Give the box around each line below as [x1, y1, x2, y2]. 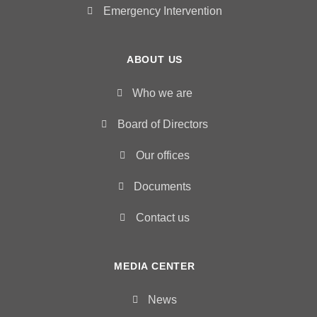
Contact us [135, 211, 190, 224]
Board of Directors [117, 117, 208, 130]
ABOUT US [126, 53, 183, 65]
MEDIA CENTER [114, 260, 195, 272]
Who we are [132, 86, 193, 99]
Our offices [135, 149, 190, 161]
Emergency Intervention [103, 4, 222, 17]
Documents [134, 180, 192, 192]
